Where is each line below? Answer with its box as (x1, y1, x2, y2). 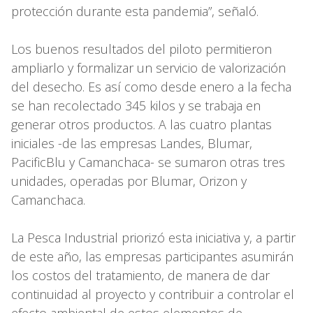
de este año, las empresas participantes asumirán (11, 247, 293, 265)
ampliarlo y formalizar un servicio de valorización (11, 59, 286, 76)
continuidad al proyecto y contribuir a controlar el (11, 285, 294, 303)
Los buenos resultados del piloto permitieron (11, 40, 272, 57)
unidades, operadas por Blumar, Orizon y (11, 172, 247, 189)
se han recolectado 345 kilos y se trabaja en (11, 96, 261, 114)
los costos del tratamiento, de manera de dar (11, 266, 270, 284)
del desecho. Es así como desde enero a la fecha (11, 78, 291, 95)
